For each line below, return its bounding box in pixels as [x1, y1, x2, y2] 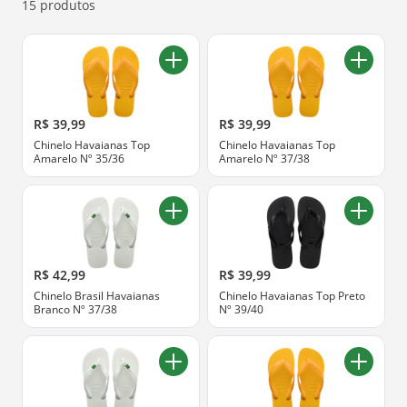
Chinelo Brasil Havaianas [34, 288, 160, 303]
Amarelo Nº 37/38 [219, 151, 310, 166]
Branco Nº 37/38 [34, 302, 117, 317]
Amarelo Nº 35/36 [34, 151, 124, 166]
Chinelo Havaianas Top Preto [219, 288, 365, 303]
